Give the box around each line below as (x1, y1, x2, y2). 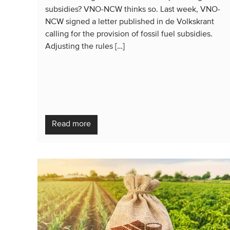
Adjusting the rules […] (45, 42, 125, 51)
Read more (52, 120, 91, 128)
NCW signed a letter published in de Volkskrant (45, 17, 214, 26)
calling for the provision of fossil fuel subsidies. (45, 30, 213, 39)
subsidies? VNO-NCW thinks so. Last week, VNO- (45, 5, 220, 14)
